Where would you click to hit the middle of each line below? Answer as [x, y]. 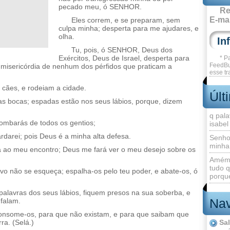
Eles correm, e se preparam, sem [126, 20]
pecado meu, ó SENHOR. [100, 7]
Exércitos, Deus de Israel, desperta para [124, 58]
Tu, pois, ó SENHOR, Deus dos [122, 50]
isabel [219, 124]
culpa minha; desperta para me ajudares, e [129, 28]
